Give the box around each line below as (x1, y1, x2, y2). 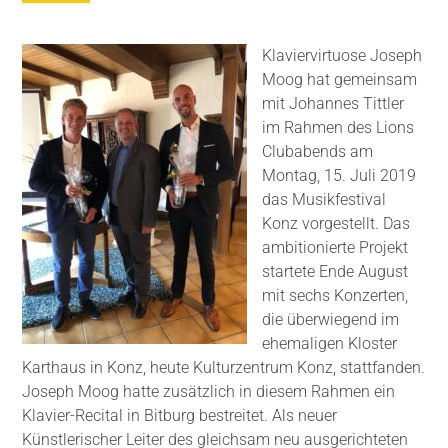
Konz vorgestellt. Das (262, 214, 411, 234)
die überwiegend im (262, 310, 400, 330)
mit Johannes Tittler (262, 94, 405, 114)
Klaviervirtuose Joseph (262, 46, 423, 66)
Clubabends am (262, 142, 374, 162)
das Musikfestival (262, 190, 387, 210)
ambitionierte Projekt (262, 238, 409, 258)
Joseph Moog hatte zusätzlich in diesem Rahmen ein (22, 382, 396, 402)
